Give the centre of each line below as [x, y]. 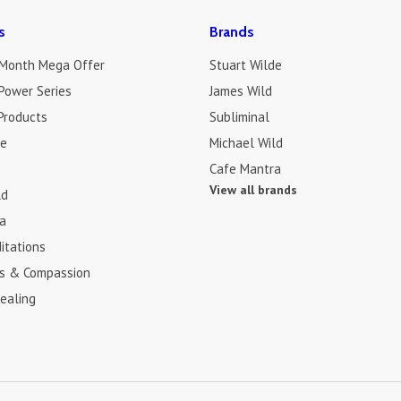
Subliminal [239, 117]
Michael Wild [246, 143]
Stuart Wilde [245, 65]
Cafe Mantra [245, 169]
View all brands [253, 190]
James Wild [240, 91]
